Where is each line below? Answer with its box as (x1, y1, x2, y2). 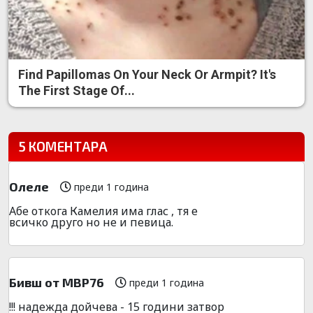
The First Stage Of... (18, 82, 135, 98)
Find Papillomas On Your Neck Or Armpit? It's (18, 66, 276, 82)
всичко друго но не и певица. (9, 214, 173, 230)
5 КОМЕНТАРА (19, 138, 108, 154)
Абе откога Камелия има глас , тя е (9, 203, 198, 219)
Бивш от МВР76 (9, 274, 104, 290)
